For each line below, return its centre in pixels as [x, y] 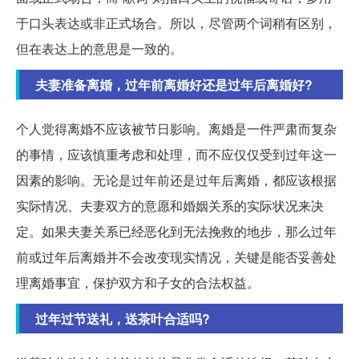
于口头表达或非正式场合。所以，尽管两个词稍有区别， [176, 23]
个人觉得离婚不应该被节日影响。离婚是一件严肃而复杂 [176, 129]
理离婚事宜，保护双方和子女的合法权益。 [138, 283]
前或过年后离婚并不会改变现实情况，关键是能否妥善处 [176, 257]
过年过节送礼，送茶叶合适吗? [123, 319]
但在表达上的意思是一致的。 [99, 49]
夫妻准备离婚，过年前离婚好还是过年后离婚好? [174, 85]
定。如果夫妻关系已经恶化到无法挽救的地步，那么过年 [176, 232]
